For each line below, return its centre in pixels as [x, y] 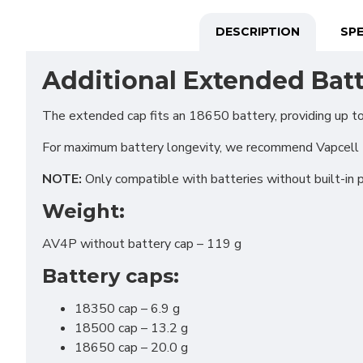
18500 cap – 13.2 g [131, 328]
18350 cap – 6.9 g [127, 309]
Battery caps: [111, 276]
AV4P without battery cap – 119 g [142, 244]
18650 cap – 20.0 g [131, 348]
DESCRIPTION [258, 32]
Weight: [83, 211]
